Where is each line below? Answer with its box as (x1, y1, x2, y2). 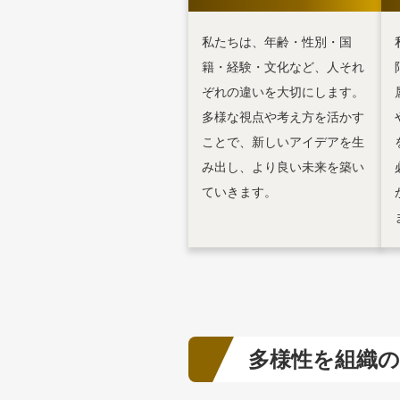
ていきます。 (202, 185, 277, 199)
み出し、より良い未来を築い (202, 160, 364, 174)
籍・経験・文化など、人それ (202, 60, 364, 74)
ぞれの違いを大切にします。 (202, 85, 364, 99)
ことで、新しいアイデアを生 (202, 135, 364, 149)
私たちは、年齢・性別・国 (202, 35, 352, 49)
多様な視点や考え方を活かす (202, 110, 364, 124)
